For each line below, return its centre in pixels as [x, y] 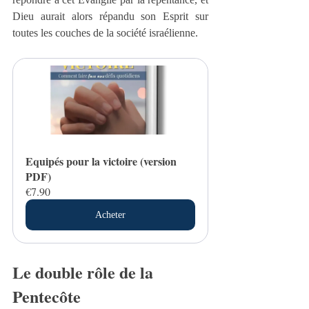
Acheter [110, 215]
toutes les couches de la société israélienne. [105, 32]
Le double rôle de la [85, 272]
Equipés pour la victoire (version [102, 161]
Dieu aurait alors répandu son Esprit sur [110, 16]
